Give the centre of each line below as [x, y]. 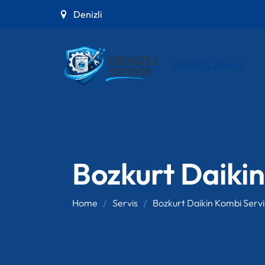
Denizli [88, 14]
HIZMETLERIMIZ [208, 65]
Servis [125, 203]
